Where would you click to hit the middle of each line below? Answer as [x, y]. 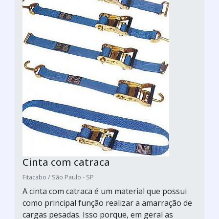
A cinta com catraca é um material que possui [105, 191]
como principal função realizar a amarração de [107, 203]
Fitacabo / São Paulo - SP [58, 177]
